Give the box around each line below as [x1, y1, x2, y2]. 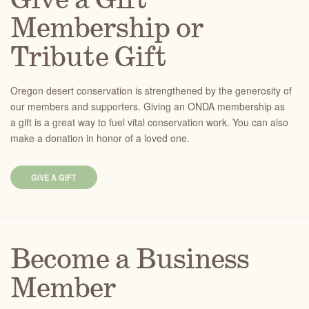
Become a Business [10, 241, 249, 279]
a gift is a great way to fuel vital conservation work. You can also [10, 115, 288, 129]
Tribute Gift [10, 39, 166, 77]
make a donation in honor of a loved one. [10, 131, 190, 145]
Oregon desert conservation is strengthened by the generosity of [10, 83, 292, 97]
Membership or [10, 10, 203, 48]
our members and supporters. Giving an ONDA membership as [10, 99, 285, 113]
